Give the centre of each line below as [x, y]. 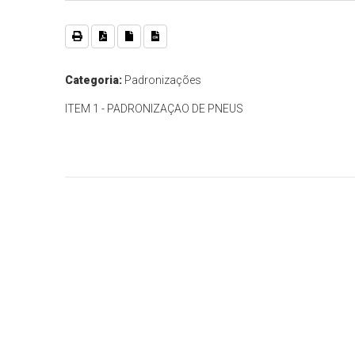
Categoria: [94, 80]
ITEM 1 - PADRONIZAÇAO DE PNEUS [155, 109]
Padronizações [162, 80]
